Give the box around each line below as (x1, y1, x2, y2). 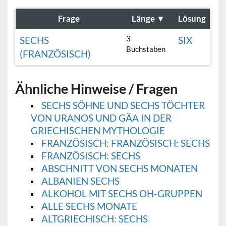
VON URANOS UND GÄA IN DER (30, 112, 172, 124)
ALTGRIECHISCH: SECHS (41, 213, 148, 225)
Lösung (178, 13, 206, 24)
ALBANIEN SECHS (41, 175, 120, 187)
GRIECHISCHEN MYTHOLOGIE (30, 125, 165, 137)
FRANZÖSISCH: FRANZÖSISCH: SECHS (41, 137, 210, 149)
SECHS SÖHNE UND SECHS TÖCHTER (41, 99, 205, 111)
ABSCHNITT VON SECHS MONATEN (41, 162, 198, 175)
